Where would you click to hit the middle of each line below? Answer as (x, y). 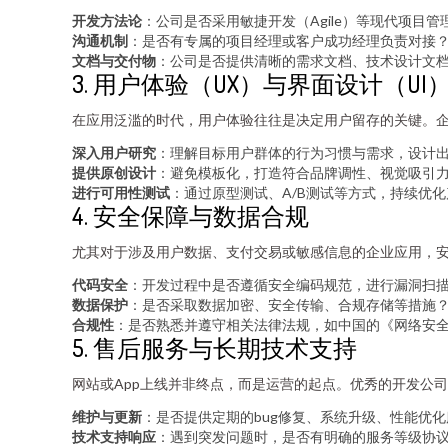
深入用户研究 (114, 152)
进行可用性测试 (121, 192)
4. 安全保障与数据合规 (190, 215)
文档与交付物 (114, 60)
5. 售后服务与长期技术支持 (214, 347)
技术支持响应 (114, 436)
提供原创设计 (114, 172)
